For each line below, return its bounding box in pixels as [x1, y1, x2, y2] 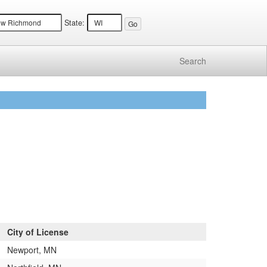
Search [179, 54, 206, 67]
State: [64, 17, 85, 29]
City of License [7, 225, 69, 238]
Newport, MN [7, 243, 57, 256]
